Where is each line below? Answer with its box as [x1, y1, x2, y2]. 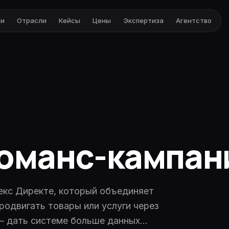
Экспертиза [123, 16, 164, 25]
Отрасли [16, 16, 47, 25]
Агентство [175, 16, 212, 25]
